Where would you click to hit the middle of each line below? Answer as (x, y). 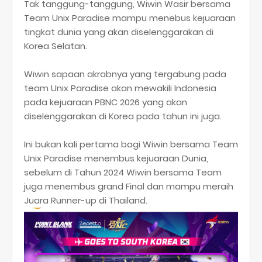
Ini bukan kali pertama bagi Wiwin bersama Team (131, 144)
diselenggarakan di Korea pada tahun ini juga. (123, 116)
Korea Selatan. (56, 46)
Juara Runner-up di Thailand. (86, 200)
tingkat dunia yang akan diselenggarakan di (119, 32)
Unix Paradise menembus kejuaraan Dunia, (116, 158)
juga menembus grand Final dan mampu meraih (129, 186)
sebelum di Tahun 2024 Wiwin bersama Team (123, 172)
